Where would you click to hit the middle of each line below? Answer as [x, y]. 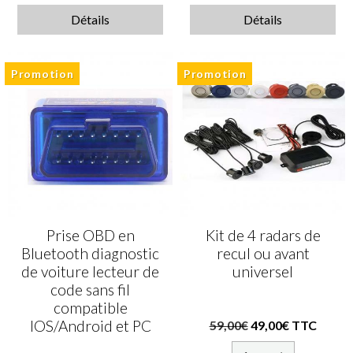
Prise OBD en [90, 236]
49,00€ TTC [283, 325]
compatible [90, 308]
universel [263, 272]
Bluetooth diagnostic [90, 254]
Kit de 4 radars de [263, 236]
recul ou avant [263, 254]
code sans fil [90, 290]
